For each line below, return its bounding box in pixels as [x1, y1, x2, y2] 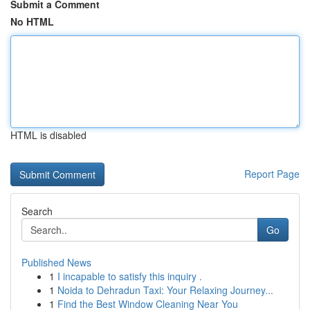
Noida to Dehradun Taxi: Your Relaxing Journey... [57, 283, 273, 297]
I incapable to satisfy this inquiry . [57, 269, 202, 283]
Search [21, 204, 53, 218]
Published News [21, 255, 91, 269]
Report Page [244, 167, 300, 181]
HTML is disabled [10, 128, 86, 142]
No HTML [10, 15, 54, 28]
